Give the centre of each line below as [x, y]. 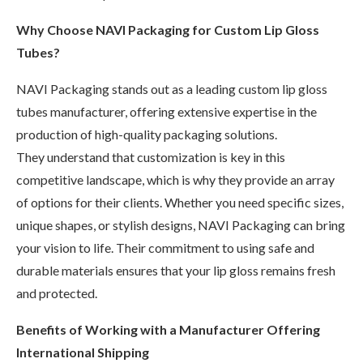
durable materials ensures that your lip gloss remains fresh [176, 270]
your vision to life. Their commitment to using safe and [165, 247]
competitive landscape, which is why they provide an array [175, 179]
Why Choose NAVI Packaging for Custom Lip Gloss [168, 29]
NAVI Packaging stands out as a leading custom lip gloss [172, 88]
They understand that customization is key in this [151, 156]
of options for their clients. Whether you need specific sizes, [180, 202]
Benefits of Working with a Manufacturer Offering [168, 329]
